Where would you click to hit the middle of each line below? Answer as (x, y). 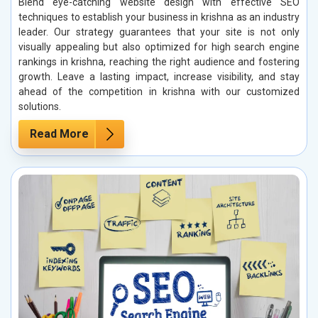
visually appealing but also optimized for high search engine (159, 47)
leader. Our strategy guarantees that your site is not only (159, 32)
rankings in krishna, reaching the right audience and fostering (159, 62)
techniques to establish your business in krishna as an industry (159, 17)
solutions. (40, 107)
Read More (59, 134)
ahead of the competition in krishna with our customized (159, 92)
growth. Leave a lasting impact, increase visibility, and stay (159, 77)
